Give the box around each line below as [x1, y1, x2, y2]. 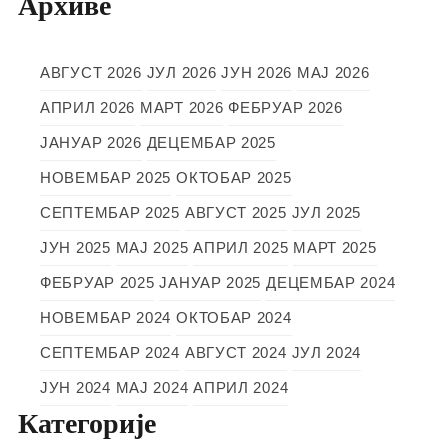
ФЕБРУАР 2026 [228, 99, 343, 117]
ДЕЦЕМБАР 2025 [146, 134, 276, 152]
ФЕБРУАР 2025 [40, 274, 155, 292]
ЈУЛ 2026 [146, 64, 217, 82]
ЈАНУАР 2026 [40, 134, 142, 152]
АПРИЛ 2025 [193, 239, 289, 257]
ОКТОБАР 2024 [176, 309, 292, 327]
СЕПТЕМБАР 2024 [40, 344, 180, 362]
